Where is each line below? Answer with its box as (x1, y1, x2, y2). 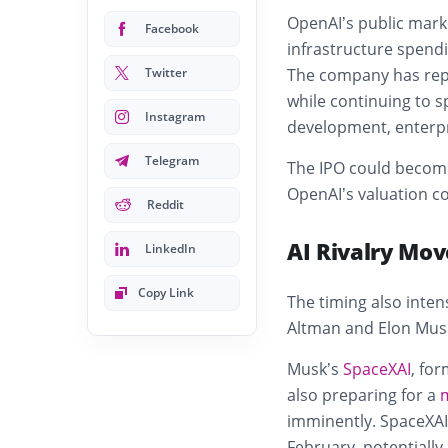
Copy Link (138, 284, 194, 301)
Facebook (145, 20, 199, 37)
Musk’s (287, 358, 343, 380)
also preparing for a (287, 384, 440, 406)
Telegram (145, 152, 199, 169)
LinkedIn (145, 240, 196, 257)
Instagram (145, 108, 205, 125)
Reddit (147, 196, 184, 213)
